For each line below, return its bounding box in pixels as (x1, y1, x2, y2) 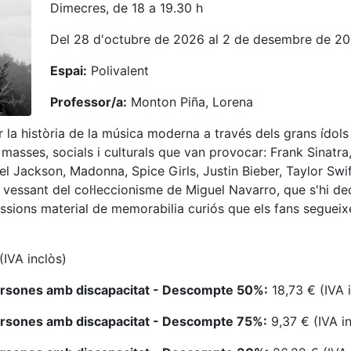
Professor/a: (50, 94, 127, 110)
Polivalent (87, 63, 149, 78)
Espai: (50, 63, 87, 78)
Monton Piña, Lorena (127, 94, 253, 110)
